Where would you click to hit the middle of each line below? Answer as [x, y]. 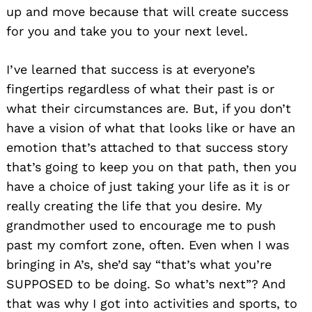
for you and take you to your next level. [127, 31]
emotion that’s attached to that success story [147, 147]
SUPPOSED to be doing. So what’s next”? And [146, 283]
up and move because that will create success [147, 11]
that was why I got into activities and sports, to [152, 303]
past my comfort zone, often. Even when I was [148, 244]
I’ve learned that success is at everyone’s [131, 69]
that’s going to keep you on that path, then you [151, 166]
